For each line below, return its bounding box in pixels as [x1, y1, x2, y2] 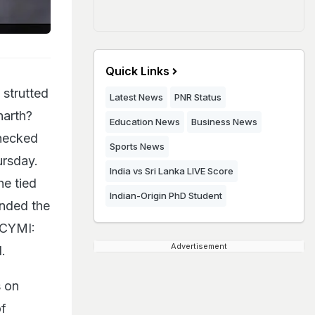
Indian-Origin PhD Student [110, 190, 222, 201]
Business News [191, 116, 257, 127]
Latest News [110, 91, 163, 103]
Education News [110, 116, 180, 127]
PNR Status [174, 91, 221, 103]
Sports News [110, 141, 165, 152]
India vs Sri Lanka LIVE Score [110, 165, 233, 176]
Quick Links [105, 64, 169, 78]
